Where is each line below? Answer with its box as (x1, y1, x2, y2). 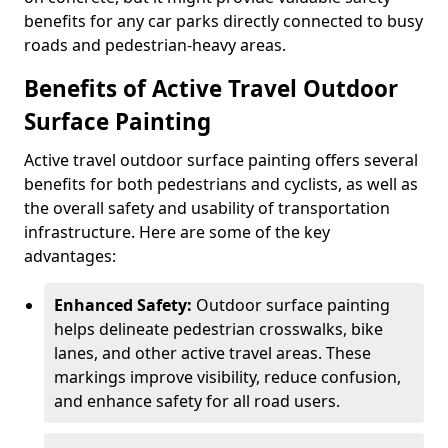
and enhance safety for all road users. (54, 390, 340, 412)
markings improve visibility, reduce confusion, (54, 366, 401, 388)
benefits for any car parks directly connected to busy (24, 10, 423, 32)
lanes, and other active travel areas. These (54, 342, 371, 364)
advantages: (24, 245, 116, 267)
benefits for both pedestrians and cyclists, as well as (24, 173, 418, 195)
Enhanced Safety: (54, 294, 196, 316)
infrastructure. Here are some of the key (24, 221, 330, 243)
